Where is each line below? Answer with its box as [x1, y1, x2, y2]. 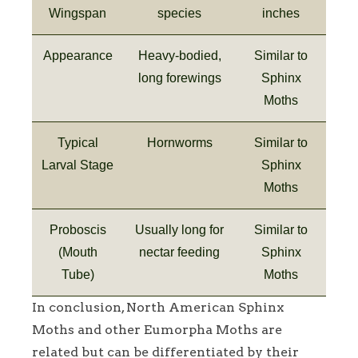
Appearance [42, 48, 113, 62]
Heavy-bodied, [137, 48, 221, 62]
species [157, 6, 201, 20]
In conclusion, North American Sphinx [32, 299, 284, 315]
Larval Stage [42, 157, 113, 172]
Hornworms [146, 135, 213, 149]
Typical [57, 135, 98, 149]
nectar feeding [139, 245, 220, 259]
